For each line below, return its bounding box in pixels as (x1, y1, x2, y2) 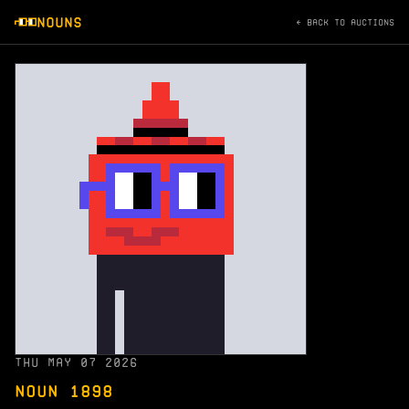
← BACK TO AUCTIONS (296, 16, 394, 27)
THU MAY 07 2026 (15, 356, 138, 370)
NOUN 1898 (15, 383, 113, 401)
